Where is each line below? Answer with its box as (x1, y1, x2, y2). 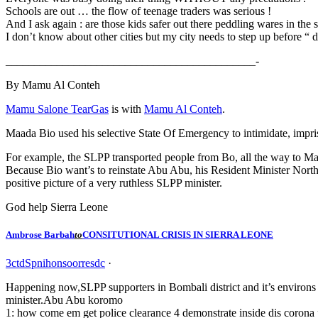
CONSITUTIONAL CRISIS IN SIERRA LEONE (82, 229, 273, 241)
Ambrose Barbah (6, 229, 75, 241)
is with (109, 103, 144, 116)
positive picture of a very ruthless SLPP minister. (6, 177, 222, 190)
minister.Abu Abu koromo (6, 293, 123, 306)
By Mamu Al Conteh (6, 79, 100, 92)
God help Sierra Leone (6, 201, 108, 214)
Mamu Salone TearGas (6, 103, 109, 116)
